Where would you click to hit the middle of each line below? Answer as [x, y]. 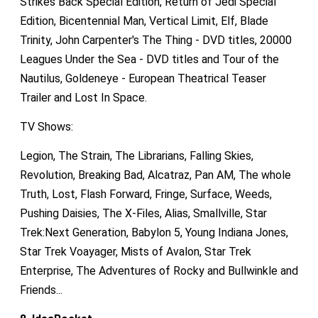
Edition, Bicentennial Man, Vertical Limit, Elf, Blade [144, 21]
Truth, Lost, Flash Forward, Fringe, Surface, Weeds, [146, 194]
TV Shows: [46, 126]
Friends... [41, 290]
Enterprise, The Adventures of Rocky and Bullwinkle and [159, 270]
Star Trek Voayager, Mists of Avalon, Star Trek [135, 251]
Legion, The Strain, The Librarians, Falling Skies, [136, 155]
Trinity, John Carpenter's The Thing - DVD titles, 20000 [155, 40]
